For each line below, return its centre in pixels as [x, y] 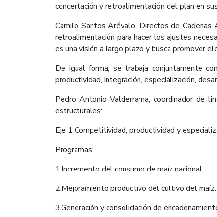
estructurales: [79, 111]
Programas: [74, 149]
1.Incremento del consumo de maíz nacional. [129, 169]
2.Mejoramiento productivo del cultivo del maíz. [136, 188]
